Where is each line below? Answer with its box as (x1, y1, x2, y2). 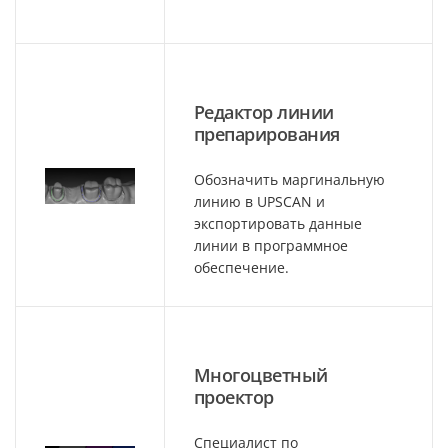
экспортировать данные (194, 213, 362, 233)
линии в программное (194, 235, 348, 255)
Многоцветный (194, 362, 328, 387)
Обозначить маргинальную (194, 169, 385, 189)
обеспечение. (194, 257, 289, 277)
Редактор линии (194, 99, 334, 124)
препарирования (194, 121, 340, 146)
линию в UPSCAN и (194, 191, 325, 211)
